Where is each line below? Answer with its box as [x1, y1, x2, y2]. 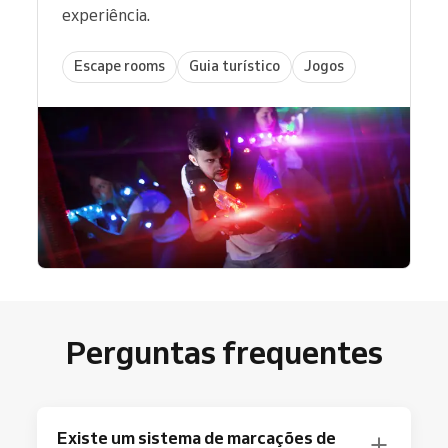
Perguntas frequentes [65, 331, 383, 372]
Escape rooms [74, 57, 165, 76]
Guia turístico [189, 57, 280, 76]
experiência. [62, 4, 150, 25]
